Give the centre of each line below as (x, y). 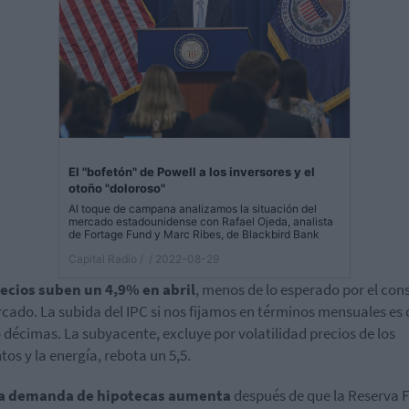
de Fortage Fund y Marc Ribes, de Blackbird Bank (194, 234)
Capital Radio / (106, 258)
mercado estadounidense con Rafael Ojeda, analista (201, 221)
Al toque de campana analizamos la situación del (193, 208)
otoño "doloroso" (117, 188)
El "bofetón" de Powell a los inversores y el (192, 171)
